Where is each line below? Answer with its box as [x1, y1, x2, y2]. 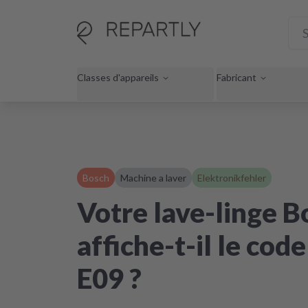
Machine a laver [120, 172, 186, 184]
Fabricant [217, 71, 256, 83]
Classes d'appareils [77, 71, 159, 83]
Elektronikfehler [197, 172, 266, 184]
